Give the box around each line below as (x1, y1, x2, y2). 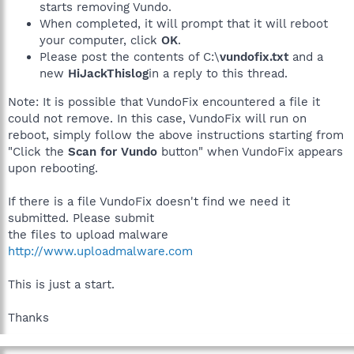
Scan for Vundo (68, 144, 157, 159)
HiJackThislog (68, 66, 149, 81)
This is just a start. (8, 277, 115, 292)
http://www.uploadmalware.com (8, 243, 193, 258)
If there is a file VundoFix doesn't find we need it (8, 194, 290, 209)
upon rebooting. (8, 160, 98, 175)
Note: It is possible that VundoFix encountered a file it (8, 94, 320, 109)
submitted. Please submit (8, 210, 154, 225)
